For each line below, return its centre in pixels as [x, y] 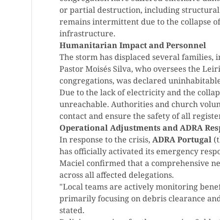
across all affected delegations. [117, 175]
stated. [72, 210]
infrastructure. [87, 33]
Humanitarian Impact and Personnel [133, 45]
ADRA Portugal [182, 139]
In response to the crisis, [106, 139]
